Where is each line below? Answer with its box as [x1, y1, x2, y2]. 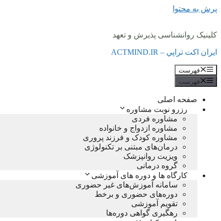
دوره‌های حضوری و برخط [95, 189, 178, 198]
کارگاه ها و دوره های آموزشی [91, 171, 187, 180]
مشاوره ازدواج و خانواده [99, 123, 178, 132]
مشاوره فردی [132, 114, 178, 123]
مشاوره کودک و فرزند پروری [83, 133, 178, 142]
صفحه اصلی [157, 95, 197, 104]
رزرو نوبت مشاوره [126, 105, 187, 113]
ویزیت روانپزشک [123, 151, 178, 160]
